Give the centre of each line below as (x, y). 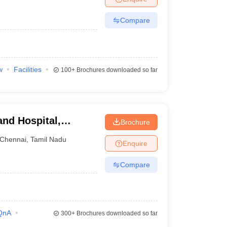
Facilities (27, 69)
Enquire (135, 143)
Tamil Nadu (49, 139)
